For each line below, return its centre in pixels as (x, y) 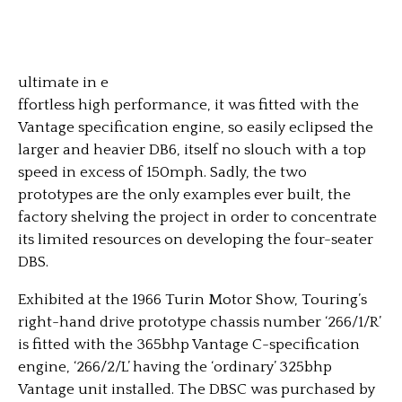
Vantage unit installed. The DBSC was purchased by (197, 389)
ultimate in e (63, 83)
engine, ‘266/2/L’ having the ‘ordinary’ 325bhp (175, 367)
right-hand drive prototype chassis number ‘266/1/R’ (199, 322)
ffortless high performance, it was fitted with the (188, 105)
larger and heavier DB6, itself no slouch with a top (192, 150)
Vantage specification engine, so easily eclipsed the (196, 127)
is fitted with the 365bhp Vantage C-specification (189, 345)
